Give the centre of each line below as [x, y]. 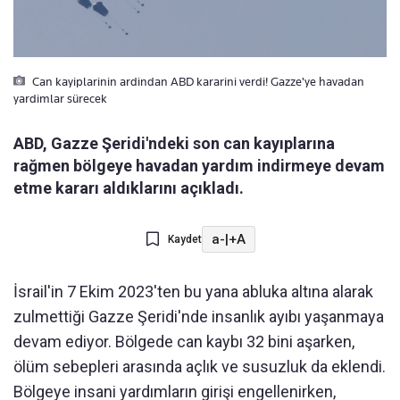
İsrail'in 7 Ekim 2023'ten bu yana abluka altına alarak [193, 292]
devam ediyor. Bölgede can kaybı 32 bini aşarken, [184, 342]
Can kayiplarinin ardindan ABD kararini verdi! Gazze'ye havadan [197, 82]
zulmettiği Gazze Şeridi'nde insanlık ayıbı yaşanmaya [199, 317]
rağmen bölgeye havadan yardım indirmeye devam [199, 166]
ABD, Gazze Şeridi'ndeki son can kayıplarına [174, 144]
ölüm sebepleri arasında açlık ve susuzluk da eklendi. [200, 367]
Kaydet [184, 240]
